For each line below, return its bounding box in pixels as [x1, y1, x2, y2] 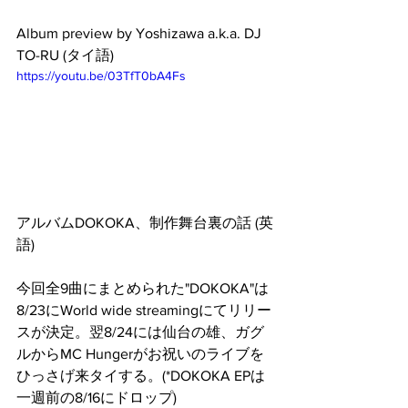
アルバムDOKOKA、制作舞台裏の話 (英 [16, 214, 273, 230]
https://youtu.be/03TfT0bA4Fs [16, 67, 186, 83]
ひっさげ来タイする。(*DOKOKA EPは [16, 367, 265, 383]
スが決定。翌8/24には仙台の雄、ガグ [16, 323, 264, 340]
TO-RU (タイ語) [16, 46, 114, 63]
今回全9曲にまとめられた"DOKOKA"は [16, 280, 269, 296]
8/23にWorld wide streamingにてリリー [16, 301, 271, 318]
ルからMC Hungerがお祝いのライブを [16, 345, 264, 362]
